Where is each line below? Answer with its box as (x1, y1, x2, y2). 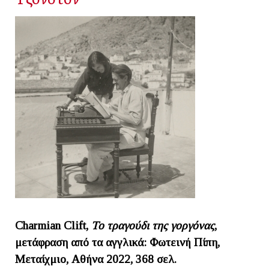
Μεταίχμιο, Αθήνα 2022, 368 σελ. (15, 252, 177, 265)
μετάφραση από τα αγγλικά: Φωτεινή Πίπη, (15, 235, 220, 249)
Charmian (15, 219, 64, 232)
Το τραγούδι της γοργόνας (91, 219, 214, 232)
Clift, (64, 219, 91, 232)
